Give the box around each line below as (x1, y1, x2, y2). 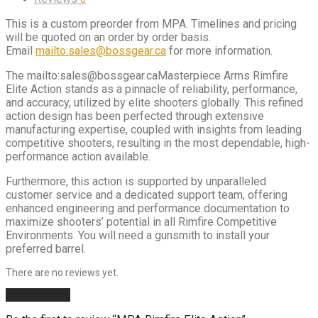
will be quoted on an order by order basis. (6, 30, 211, 44)
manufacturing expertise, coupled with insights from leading (6, 122, 302, 136)
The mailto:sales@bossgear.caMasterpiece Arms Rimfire (6, 68, 288, 82)
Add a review (6, 287, 70, 302)
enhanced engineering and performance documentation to (6, 201, 290, 215)
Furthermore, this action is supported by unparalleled (6, 174, 266, 188)
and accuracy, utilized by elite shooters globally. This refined (6, 95, 303, 109)
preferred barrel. (6, 241, 86, 256)
